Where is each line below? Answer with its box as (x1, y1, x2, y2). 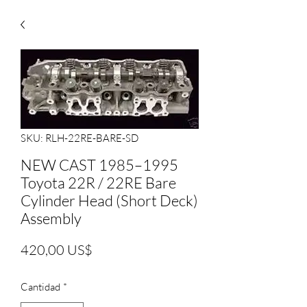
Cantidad (21, 280, 60, 293)
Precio (92, 241, 130, 258)
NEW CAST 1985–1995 (21, 156, 178, 174)
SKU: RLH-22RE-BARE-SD (21, 132, 138, 145)
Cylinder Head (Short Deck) (21, 191, 198, 210)
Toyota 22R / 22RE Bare (21, 173, 176, 192)
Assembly (21, 209, 82, 228)
